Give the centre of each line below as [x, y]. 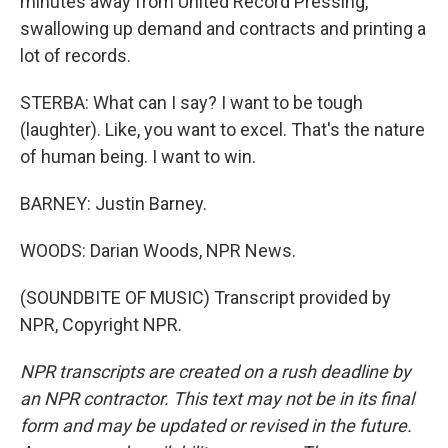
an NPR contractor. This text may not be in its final [217, 398]
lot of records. [75, 55]
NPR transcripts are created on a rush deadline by [215, 371]
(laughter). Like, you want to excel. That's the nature [222, 129]
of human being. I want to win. [138, 156]
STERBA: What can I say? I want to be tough [191, 102]
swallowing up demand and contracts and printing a [223, 28]
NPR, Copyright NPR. [101, 324]
